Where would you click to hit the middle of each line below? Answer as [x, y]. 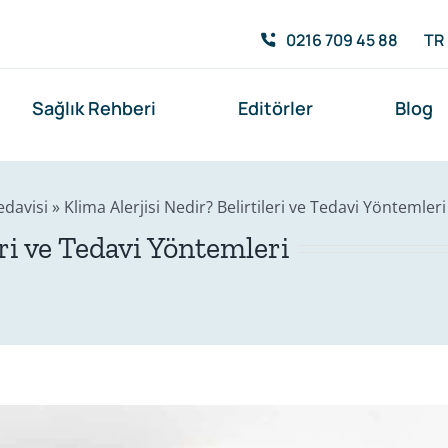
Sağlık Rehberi [93, 108]
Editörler [276, 108]
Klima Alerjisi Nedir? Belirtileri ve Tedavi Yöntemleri [254, 207]
